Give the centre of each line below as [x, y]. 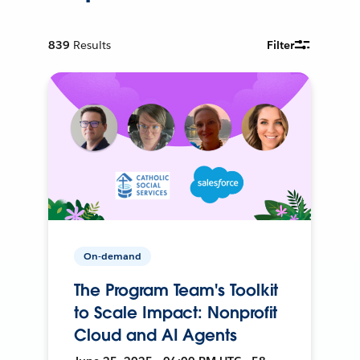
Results [92, 45]
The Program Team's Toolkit [176, 290]
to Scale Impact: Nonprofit [176, 312]
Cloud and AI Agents [155, 335]
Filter [281, 45]
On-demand [113, 256]
